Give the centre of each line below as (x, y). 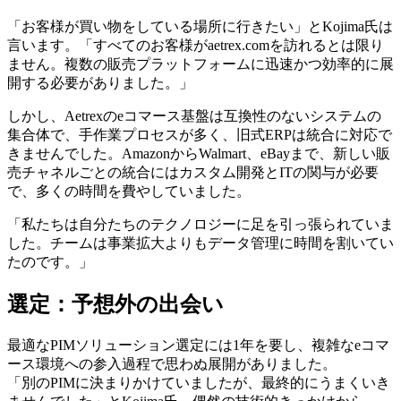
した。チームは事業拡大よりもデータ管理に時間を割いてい (200, 243)
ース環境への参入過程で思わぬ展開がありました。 (172, 364)
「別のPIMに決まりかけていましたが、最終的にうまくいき (199, 383)
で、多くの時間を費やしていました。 (129, 192)
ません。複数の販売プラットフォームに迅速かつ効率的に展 (200, 64)
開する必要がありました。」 (100, 83)
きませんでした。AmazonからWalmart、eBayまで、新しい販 (199, 154)
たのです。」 (50, 262)
